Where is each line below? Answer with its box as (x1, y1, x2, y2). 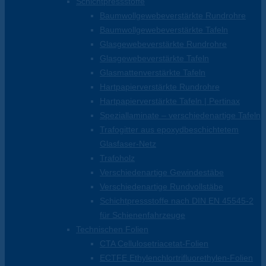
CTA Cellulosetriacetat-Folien (100, 239, 208, 249)
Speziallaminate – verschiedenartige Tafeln (100, 110, 261, 121)
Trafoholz (100, 153, 135, 163)
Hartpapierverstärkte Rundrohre (100, 82, 220, 92)
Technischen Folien (76, 224, 148, 235)
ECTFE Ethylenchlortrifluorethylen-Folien (100, 253, 253, 263)
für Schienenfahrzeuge (100, 210, 185, 220)
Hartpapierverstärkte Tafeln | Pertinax (100, 96, 240, 106)
